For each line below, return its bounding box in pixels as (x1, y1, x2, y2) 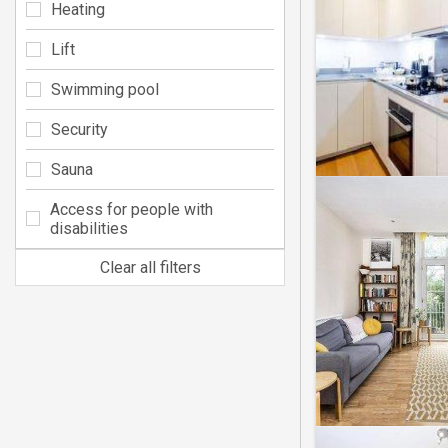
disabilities (49, 218, 128, 238)
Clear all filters (99, 257, 201, 277)
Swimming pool (51, 79, 159, 99)
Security (51, 119, 108, 139)
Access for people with (49, 199, 213, 219)
